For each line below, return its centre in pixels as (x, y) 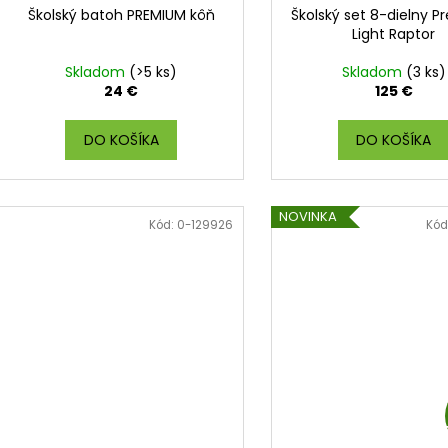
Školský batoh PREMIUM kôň (121, 14)
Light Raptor (394, 33)
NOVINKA (307, 217)
